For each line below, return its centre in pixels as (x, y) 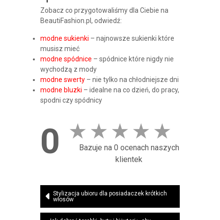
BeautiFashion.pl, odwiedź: (81, 21)
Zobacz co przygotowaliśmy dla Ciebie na (104, 11)
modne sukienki (64, 39)
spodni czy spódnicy (71, 100)
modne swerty (62, 80)
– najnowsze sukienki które (131, 39)
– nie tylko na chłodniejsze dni (132, 80)
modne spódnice (66, 59)
